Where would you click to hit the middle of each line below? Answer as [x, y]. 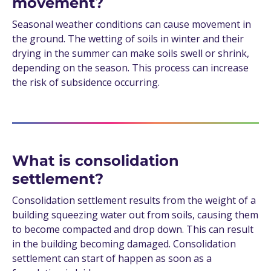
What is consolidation [96, 161]
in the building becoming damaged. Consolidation [124, 244]
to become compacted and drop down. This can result [133, 230]
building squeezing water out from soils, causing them [135, 215]
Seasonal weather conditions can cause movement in [132, 24]
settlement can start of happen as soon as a [112, 259]
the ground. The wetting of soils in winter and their [128, 39]
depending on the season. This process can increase [130, 68]
